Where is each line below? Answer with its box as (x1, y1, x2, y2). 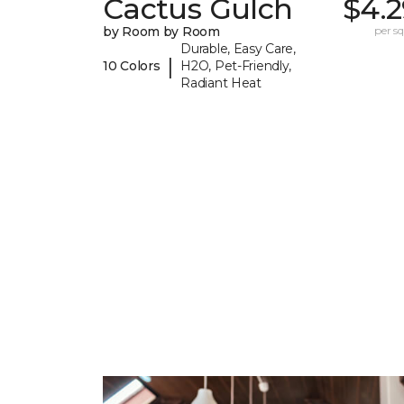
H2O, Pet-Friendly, (180, 58, 292, 75)
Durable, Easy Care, (180, 41, 296, 58)
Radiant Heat (180, 75, 262, 92)
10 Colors (103, 58, 161, 75)
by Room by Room (103, 23, 220, 41)
